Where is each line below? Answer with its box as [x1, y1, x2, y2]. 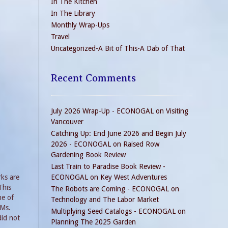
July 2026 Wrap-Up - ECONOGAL [51, 107, 154, 115]
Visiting [166, 107, 188, 115]
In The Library [51, 9, 95, 17]
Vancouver [51, 118, 83, 126]
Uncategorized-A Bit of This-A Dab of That [51, 44, 185, 52]
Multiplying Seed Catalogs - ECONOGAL [51, 207, 176, 215]
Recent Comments [51, 72, 136, 84]
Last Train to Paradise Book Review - [51, 162, 165, 170]
